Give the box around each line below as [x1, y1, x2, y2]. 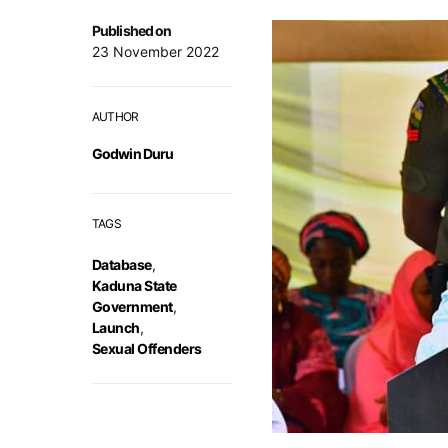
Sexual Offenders [92, 340, 202, 358]
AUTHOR [92, 109, 139, 125]
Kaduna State [92, 277, 177, 295]
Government [92, 298, 173, 316]
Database [92, 256, 152, 274]
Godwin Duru [92, 145, 174, 163]
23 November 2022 [92, 43, 219, 61]
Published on [92, 22, 172, 40]
